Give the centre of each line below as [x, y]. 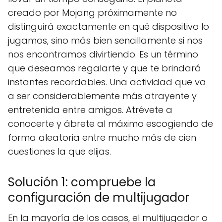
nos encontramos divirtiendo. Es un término [103, 54]
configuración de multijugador [99, 197]
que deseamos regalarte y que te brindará [105, 68]
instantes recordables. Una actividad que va [107, 82]
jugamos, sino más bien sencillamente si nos [105, 40]
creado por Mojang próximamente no [92, 12]
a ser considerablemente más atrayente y [102, 96]
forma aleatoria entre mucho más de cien [102, 137]
